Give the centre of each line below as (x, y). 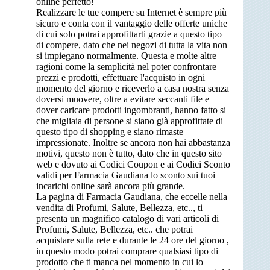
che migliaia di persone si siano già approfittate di (130, 121)
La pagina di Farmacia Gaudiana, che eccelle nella (132, 196)
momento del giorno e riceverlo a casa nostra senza (133, 88)
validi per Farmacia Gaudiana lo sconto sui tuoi (126, 175)
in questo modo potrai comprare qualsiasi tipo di (127, 251)
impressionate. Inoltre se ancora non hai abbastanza (133, 142)
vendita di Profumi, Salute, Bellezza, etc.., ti (119, 207)
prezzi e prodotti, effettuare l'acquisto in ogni (121, 77)
